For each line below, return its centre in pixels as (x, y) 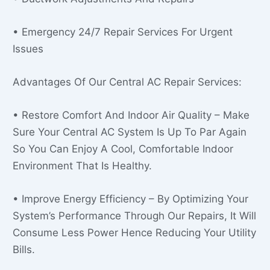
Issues (28, 49)
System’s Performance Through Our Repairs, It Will (134, 216)
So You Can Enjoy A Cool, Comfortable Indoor (123, 149)
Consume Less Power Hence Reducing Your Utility (134, 233)
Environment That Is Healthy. (82, 166)
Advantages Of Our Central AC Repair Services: (127, 82)
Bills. (24, 250)
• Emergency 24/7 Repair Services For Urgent (123, 32)
